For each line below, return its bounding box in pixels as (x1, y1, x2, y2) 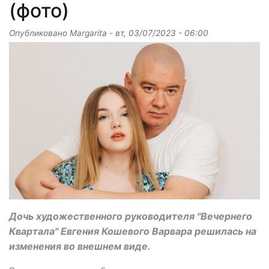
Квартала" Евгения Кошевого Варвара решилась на (9, 225, 256, 237)
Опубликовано (9, 28, 70, 38)
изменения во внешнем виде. (9, 240, 151, 252)
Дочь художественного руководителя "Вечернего (9, 210, 252, 222)
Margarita (70, 28, 107, 38)
